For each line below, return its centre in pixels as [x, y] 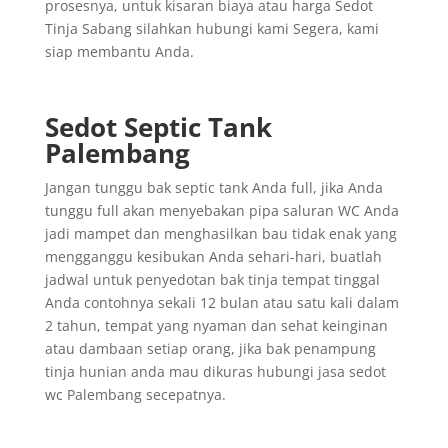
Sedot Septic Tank [158, 126]
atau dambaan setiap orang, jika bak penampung [210, 348]
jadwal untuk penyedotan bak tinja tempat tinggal [212, 279]
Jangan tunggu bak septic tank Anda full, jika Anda [213, 187]
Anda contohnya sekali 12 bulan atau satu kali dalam [221, 302]
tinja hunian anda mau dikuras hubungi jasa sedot [215, 371]
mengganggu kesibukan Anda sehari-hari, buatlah [213, 256]
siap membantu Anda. [119, 51]
